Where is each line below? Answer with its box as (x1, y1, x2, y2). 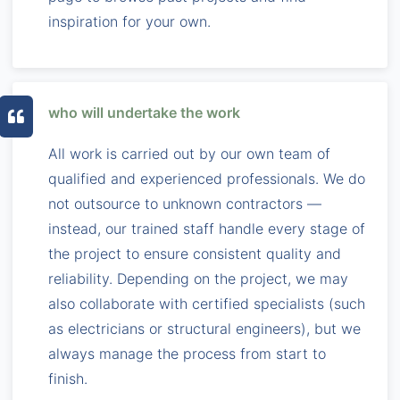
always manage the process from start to (48, 344, 326, 362)
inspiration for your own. (48, 12, 211, 30)
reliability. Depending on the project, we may (48, 269, 348, 287)
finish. (48, 369, 87, 387)
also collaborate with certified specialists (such (48, 294, 365, 312)
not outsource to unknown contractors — (48, 194, 321, 212)
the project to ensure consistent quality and (48, 244, 341, 262)
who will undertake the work (48, 103, 240, 121)
